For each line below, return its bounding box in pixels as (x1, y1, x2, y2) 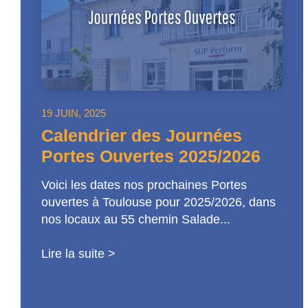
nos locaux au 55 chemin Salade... (41, 212, 230, 226)
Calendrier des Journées (41, 125, 242, 145)
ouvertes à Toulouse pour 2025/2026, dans (41, 195, 276, 209)
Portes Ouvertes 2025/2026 (41, 146, 261, 166)
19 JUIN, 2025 (41, 107, 106, 119)
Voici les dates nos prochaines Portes (41, 177, 247, 192)
